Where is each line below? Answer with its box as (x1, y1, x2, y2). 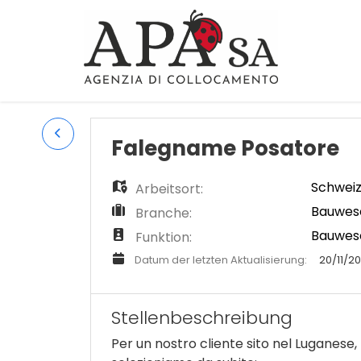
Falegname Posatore (111, 134, 339, 163)
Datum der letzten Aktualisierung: (135, 251, 307, 268)
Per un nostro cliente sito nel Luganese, (111, 334, 357, 353)
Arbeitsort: (132, 179, 203, 198)
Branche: (132, 203, 192, 222)
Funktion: (132, 227, 192, 247)
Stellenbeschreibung (111, 305, 293, 330)
